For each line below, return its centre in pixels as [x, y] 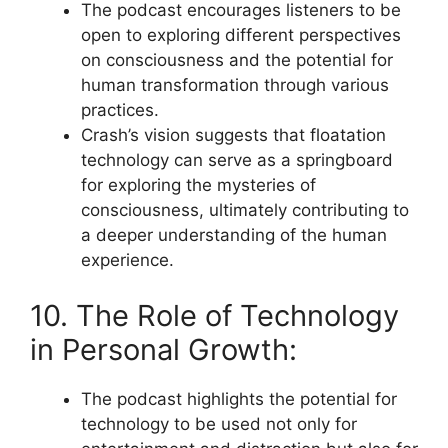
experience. [127, 260]
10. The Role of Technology [214, 315]
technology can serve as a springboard [237, 160]
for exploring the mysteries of [198, 185]
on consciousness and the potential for [237, 60]
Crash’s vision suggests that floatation [233, 135]
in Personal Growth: [163, 349]
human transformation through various [235, 85]
